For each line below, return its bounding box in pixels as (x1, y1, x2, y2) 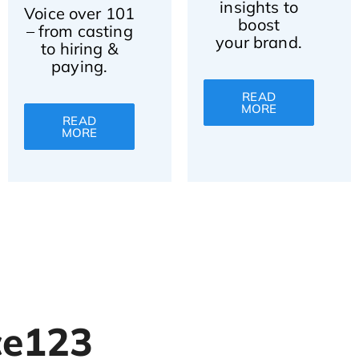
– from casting (26, 21, 133, 41)
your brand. (216, 32, 302, 52)
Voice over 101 (24, 3, 135, 23)
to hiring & (41, 38, 118, 58)
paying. (51, 56, 108, 76)
